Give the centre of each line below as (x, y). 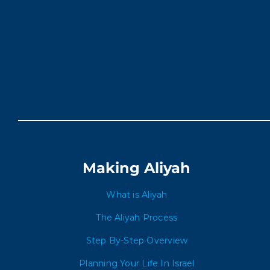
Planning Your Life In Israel (137, 263)
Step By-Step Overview (137, 240)
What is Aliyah (137, 195)
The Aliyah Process (137, 218)
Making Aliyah (137, 168)
